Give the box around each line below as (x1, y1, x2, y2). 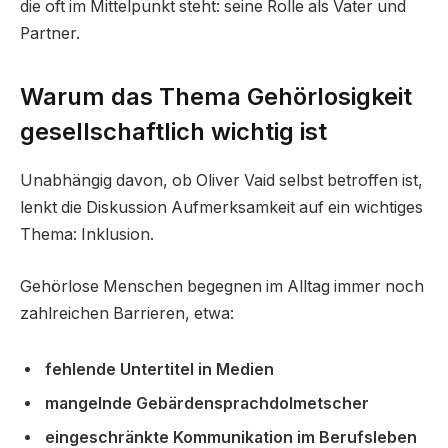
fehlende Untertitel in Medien (45, 359, 274, 379)
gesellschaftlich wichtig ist (20, 117, 327, 147)
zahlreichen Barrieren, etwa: (20, 303, 234, 323)
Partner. (20, 24, 80, 44)
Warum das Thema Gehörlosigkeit (20, 82, 412, 112)
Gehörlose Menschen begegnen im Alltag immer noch (20, 276, 424, 296)
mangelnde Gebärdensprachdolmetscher (45, 393, 369, 413)
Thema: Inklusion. (20, 225, 154, 245)
